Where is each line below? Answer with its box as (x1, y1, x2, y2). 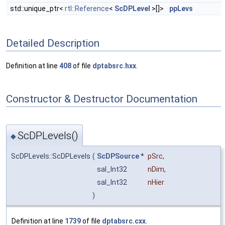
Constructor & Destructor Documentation (6, 93, 197, 105)
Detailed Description (6, 37, 99, 50)
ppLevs (169, 5, 193, 13)
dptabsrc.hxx (92, 61, 136, 70)
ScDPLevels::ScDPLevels (11, 152, 90, 161)
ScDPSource (97, 152, 139, 161)
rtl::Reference (65, 5, 109, 13)
